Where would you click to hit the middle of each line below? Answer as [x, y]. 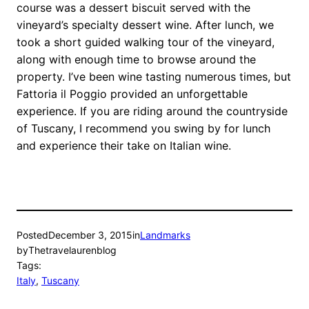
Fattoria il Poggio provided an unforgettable [132, 93]
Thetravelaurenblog [72, 250]
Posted [32, 235]
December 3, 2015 [90, 235]
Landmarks [165, 235]
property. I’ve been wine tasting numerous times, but [154, 76]
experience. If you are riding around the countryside [152, 111]
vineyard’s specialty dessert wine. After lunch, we [145, 24]
